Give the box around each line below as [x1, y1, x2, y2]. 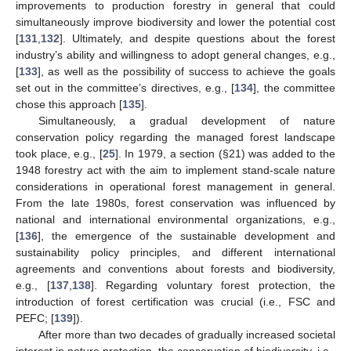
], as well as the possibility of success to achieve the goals [38, 65, 335, 78]
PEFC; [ [16, 312, 54, 325]
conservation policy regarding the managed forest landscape [16, 131, 335, 144]
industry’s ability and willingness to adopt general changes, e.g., [16, 49, 335, 62]
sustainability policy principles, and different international [16, 246, 335, 259]
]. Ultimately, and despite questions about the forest [60, 32, 335, 45]
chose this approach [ [16, 98, 122, 111]
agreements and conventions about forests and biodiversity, [16, 262, 335, 276]
